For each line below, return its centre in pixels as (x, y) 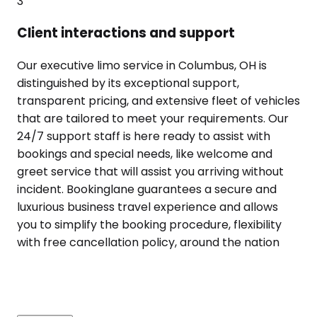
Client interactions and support (126, 33)
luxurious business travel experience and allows (148, 207)
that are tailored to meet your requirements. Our (153, 119)
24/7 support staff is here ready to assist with (144, 137)
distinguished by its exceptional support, (128, 83)
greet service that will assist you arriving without (150, 172)
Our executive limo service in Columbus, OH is (142, 66)
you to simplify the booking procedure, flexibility (149, 225)
